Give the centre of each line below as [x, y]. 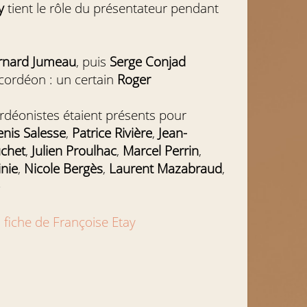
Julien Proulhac [73, 150]
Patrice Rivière [111, 133]
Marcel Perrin [159, 150]
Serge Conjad [148, 61]
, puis [93, 61]
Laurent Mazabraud [164, 168]
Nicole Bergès [62, 168]
